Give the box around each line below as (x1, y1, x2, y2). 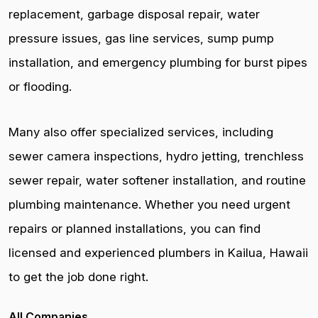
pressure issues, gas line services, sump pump (9, 31, 274, 45)
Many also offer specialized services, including (9, 125, 273, 139)
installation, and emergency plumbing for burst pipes (9, 55, 307, 70)
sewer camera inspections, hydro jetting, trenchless (9, 149, 304, 163)
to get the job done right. (9, 270, 148, 284)
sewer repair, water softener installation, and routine (9, 173, 306, 187)
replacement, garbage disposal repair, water (9, 7, 260, 21)
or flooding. (9, 79, 72, 94)
